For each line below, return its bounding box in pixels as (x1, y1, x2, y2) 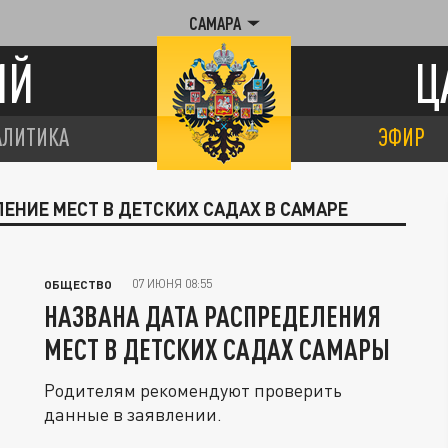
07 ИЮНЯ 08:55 (132, 276, 212, 291)
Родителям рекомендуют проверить (44, 379, 342, 401)
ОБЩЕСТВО (44, 277, 112, 291)
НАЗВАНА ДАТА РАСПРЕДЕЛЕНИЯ (44, 299, 381, 333)
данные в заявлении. (44, 403, 222, 425)
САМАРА (188, 13, 241, 33)
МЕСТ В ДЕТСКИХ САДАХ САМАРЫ (44, 332, 390, 366)
